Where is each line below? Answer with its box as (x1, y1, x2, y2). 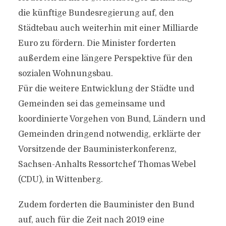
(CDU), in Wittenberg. (18, 175, 103, 184)
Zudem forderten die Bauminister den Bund (18, 200, 194, 209)
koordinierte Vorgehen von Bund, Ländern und (18, 115, 205, 124)
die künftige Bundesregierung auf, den (18, 9, 174, 18)
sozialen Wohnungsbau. (18, 69, 113, 78)
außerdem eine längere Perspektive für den (18, 54, 193, 63)
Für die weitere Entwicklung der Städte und (18, 84, 194, 93)
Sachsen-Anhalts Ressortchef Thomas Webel (18, 160, 196, 169)
